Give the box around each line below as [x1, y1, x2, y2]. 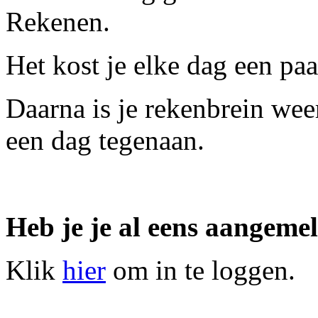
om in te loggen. [106, 255, 295, 286]
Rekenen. [6, 6, 110, 38]
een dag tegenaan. [6, 125, 204, 156]
